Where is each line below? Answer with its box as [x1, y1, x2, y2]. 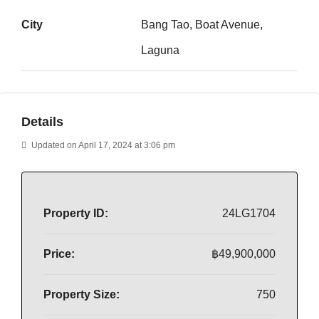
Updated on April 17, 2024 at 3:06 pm [29, 140, 175, 150]
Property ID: [43, 207, 108, 219]
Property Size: [43, 288, 120, 300]
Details [21, 115, 63, 129]
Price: [43, 248, 75, 260]
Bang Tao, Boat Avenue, [141, 19, 263, 31]
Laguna [141, 44, 179, 56]
